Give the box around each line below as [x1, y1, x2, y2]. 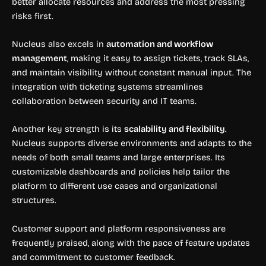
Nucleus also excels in [12, 39, 106, 50]
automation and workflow [106, 39, 213, 50]
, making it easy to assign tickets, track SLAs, [67, 53, 249, 64]
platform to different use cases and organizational [12, 180, 217, 192]
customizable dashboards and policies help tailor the [12, 166, 230, 178]
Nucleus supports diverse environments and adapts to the [12, 138, 252, 149]
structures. [12, 195, 56, 206]
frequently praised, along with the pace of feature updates [12, 237, 250, 248]
